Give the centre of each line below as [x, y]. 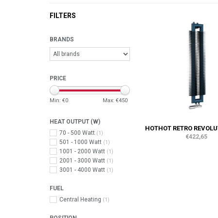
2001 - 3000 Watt [83, 161]
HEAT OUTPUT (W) [75, 122]
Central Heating [81, 200]
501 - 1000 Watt [81, 142]
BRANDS [62, 39]
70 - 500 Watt [78, 133]
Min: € [57, 100]
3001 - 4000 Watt [83, 170]
